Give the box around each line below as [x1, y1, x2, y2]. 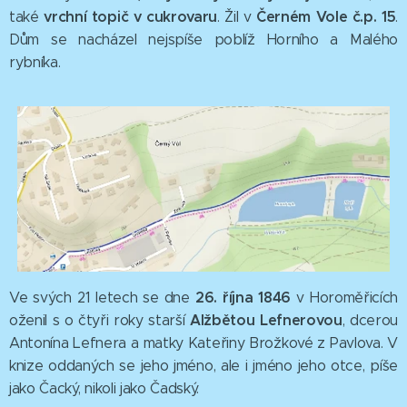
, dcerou [342, 311, 398, 329]
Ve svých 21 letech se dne [9, 288, 195, 306]
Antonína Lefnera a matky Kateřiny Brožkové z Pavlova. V [9, 333, 398, 352]
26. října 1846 [194, 287, 292, 307]
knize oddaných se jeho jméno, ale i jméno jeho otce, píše [9, 356, 398, 374]
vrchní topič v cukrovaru [44, 7, 218, 27]
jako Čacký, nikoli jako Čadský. [9, 379, 200, 397]
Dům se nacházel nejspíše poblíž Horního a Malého [9, 31, 398, 49]
